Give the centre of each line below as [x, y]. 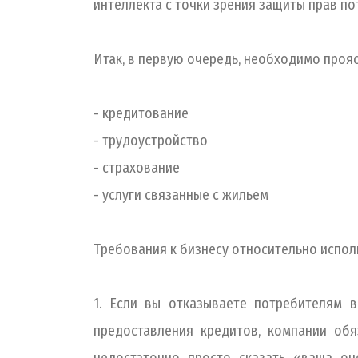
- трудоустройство [151, 141]
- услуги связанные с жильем [181, 195]
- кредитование [141, 113]
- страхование [137, 168]
